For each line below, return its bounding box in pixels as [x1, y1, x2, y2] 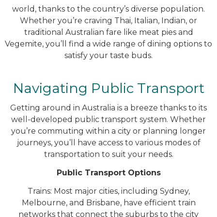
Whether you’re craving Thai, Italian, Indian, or [20, 16, 197, 26]
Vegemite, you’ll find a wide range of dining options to [5, 39, 212, 49]
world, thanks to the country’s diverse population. [12, 4, 205, 14]
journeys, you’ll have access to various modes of [16, 138, 201, 147]
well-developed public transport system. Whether [11, 114, 206, 124]
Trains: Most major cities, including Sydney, [27, 186, 190, 196]
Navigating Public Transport [13, 79, 204, 96]
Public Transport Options [56, 168, 161, 177]
